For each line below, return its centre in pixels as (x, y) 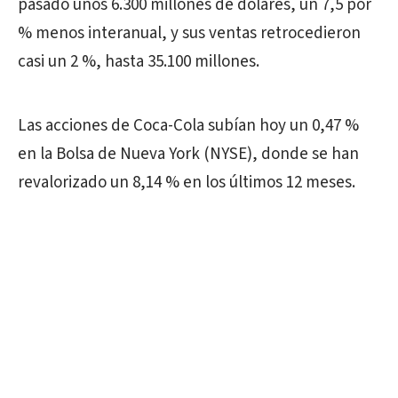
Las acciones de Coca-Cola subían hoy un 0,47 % (188, 125)
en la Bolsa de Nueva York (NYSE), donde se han (188, 154)
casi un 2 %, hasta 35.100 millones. (139, 61)
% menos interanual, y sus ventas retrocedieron (189, 33)
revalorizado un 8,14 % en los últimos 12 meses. (187, 182)
